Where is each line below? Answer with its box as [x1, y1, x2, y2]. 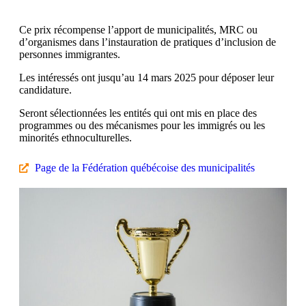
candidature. [19, 83, 72, 96]
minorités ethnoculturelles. [19, 131, 132, 143]
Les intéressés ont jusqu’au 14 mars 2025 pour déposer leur [19, 71, 274, 83]
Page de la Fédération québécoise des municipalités [34, 161, 255, 173]
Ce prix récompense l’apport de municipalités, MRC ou [19, 23, 258, 36]
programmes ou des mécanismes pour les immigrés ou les [19, 119, 265, 131]
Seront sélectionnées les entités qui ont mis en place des [19, 107, 257, 119]
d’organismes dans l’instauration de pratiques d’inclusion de [19, 36, 276, 48]
